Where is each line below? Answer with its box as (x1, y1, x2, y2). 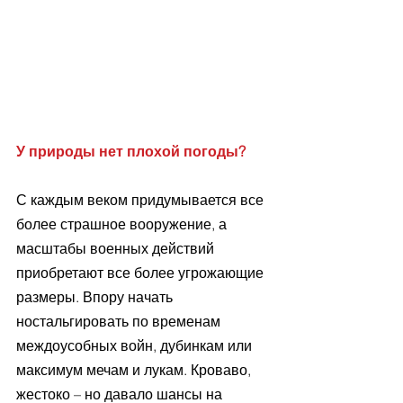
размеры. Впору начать (16, 287, 176, 306)
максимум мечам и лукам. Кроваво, (16, 360, 255, 379)
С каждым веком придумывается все (16, 190, 267, 209)
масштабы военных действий (16, 238, 218, 257)
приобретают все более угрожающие (16, 263, 267, 282)
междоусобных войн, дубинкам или (16, 336, 255, 354)
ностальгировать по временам (16, 311, 224, 330)
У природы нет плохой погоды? (16, 141, 246, 160)
